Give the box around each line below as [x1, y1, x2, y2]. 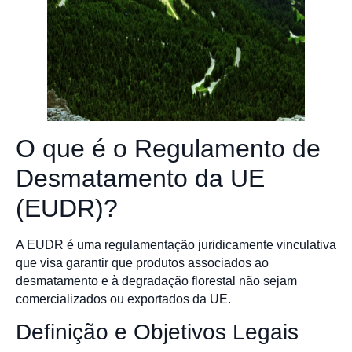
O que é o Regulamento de [16, 134, 321, 163]
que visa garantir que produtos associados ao [16, 255, 269, 269]
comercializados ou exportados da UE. [16, 291, 231, 306]
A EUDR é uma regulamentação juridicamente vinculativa [16, 237, 336, 251]
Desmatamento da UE [16, 163, 265, 192]
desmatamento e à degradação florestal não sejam [16, 273, 297, 288]
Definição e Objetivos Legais [16, 319, 299, 344]
